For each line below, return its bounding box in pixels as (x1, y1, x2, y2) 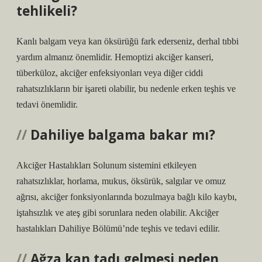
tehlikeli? (16, 2, 77, 20)
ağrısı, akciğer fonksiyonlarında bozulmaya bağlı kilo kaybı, (16, 192, 237, 202)
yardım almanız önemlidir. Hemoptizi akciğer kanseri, (16, 52, 213, 62)
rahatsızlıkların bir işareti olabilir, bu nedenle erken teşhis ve (16, 84, 236, 94)
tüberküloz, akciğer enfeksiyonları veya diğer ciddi (16, 68, 203, 78)
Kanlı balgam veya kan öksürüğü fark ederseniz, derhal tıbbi (16, 36, 239, 46)
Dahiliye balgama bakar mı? (30, 126, 215, 144)
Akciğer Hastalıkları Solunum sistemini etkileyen (16, 160, 196, 170)
